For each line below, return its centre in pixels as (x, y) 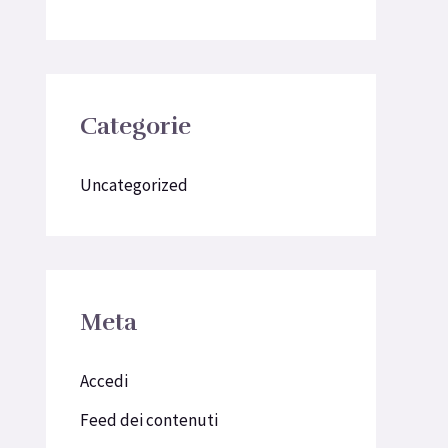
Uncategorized (134, 185)
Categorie (135, 126)
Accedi (104, 381)
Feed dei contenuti (149, 419)
